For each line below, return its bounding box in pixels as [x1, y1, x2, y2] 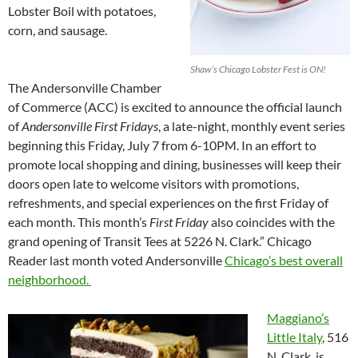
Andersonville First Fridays [22, 117, 158, 133]
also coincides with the [209, 213, 335, 229]
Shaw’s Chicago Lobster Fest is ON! [190, 62, 326, 75]
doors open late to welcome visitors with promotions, [8, 175, 299, 191]
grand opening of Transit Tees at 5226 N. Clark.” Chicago [8, 233, 312, 249]
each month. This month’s [8, 213, 149, 229]
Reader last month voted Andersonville [8, 252, 225, 268]
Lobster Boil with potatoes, [8, 2, 156, 18]
